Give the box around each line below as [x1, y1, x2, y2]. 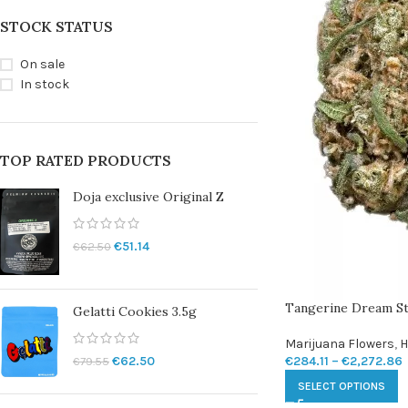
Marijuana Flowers [284, 336, 394, 352]
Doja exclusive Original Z [73, 189, 224, 205]
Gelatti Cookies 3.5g [73, 303, 197, 321]
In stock [20, 76, 69, 92]
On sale [20, 56, 65, 72]
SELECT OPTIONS [297, 380, 385, 393]
